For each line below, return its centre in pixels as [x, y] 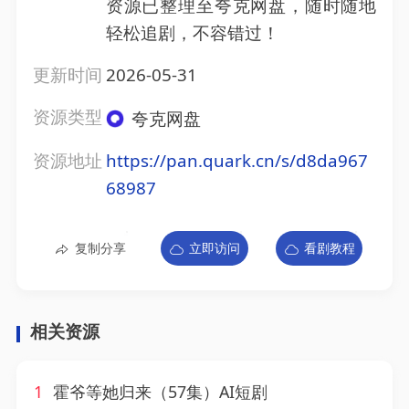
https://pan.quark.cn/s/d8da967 [236, 161]
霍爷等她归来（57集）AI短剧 [158, 392]
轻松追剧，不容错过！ [192, 33]
